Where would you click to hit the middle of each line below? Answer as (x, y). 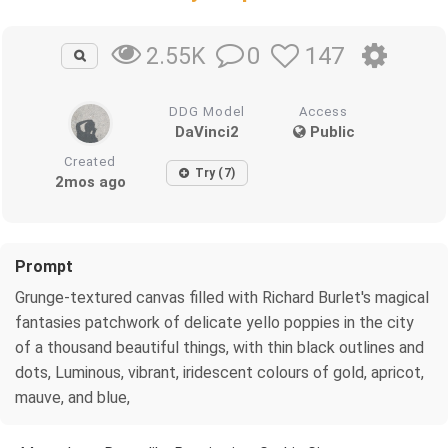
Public (330, 131)
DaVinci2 (207, 131)
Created (90, 161)
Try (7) (214, 172)
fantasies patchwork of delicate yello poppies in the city (214, 322)
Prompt (44, 266)
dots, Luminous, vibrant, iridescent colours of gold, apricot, (219, 372)
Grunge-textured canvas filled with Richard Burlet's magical (222, 297)
